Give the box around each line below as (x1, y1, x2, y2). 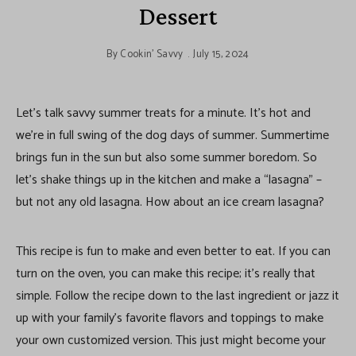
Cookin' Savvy (120, 46, 184, 64)
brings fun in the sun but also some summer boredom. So (16, 147, 317, 169)
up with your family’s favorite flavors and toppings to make (16, 308, 323, 330)
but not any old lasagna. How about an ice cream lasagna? (16, 192, 324, 214)
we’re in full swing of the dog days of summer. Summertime (16, 125, 329, 147)
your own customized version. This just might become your (16, 330, 326, 352)
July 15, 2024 (193, 46, 250, 64)
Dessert (139, 2, 217, 31)
